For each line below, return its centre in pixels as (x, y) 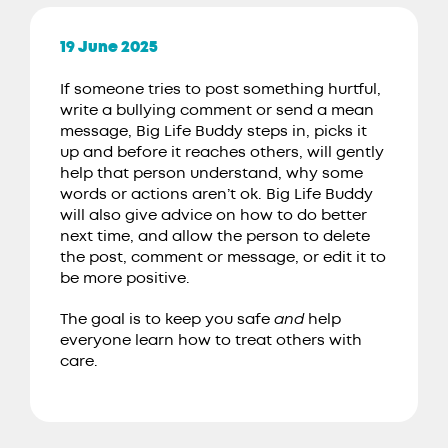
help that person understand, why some (211, 174)
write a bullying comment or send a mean (217, 111)
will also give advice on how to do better (213, 216)
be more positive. (129, 279)
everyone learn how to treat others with (211, 341)
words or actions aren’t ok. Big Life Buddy (216, 195)
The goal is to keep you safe (167, 320)
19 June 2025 (109, 48)
